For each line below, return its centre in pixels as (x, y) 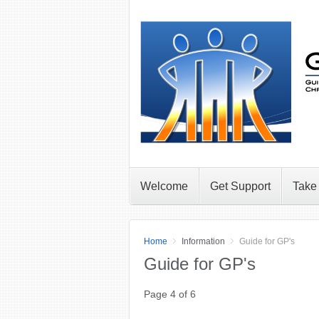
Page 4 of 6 (170, 294)
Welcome (164, 186)
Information (203, 241)
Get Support (240, 186)
